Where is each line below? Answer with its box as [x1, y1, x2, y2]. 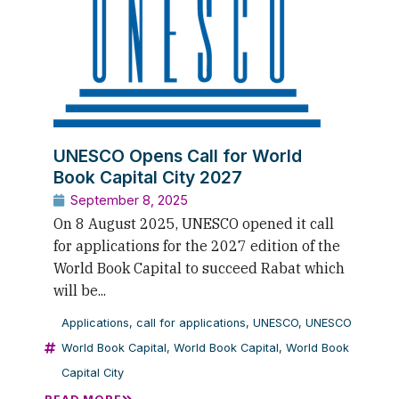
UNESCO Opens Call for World [53, 144, 302, 167]
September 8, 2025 [70, 191, 188, 208]
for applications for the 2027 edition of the [53, 236, 340, 255]
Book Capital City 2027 [53, 166, 242, 188]
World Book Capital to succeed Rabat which [53, 258, 345, 277]
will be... [53, 281, 106, 299]
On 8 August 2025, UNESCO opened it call [53, 214, 334, 232]
